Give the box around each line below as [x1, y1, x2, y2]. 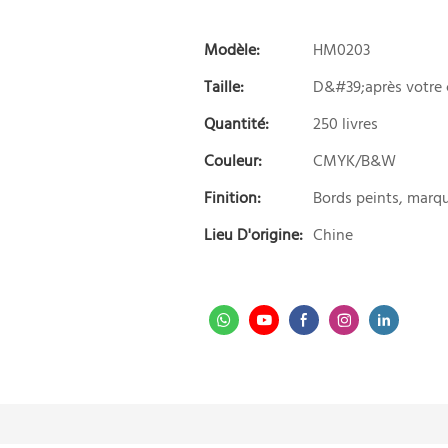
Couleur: [204, 148, 263, 175]
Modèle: [204, 37, 261, 64]
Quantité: [204, 111, 270, 138]
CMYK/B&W [313, 148, 397, 175]
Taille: [204, 74, 245, 101]
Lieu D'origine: [204, 222, 304, 249]
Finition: [204, 185, 262, 212]
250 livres [313, 111, 379, 138]
